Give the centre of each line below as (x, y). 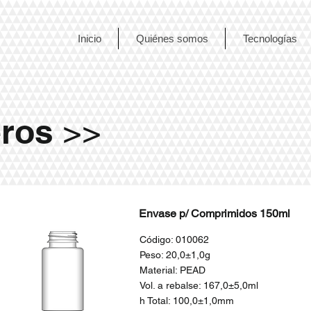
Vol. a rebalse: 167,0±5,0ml (199, 285)
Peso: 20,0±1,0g (175, 255)
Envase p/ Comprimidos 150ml (214, 213)
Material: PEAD (172, 270)
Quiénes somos (172, 39)
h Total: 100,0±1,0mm (186, 301)
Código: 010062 (174, 239)
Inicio (89, 39)
